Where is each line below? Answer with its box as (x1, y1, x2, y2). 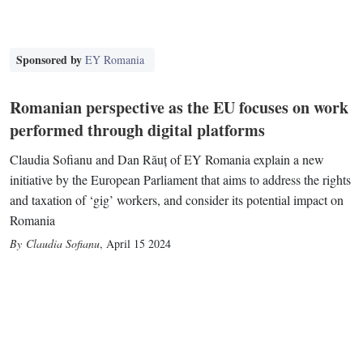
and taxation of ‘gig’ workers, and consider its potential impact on (10, 191, 344, 209)
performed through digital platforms (10, 118, 266, 143)
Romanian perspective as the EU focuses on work (10, 96, 349, 120)
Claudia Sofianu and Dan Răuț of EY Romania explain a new (10, 151, 325, 169)
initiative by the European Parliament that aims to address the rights (10, 171, 352, 189)
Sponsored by (16, 51, 86, 69)
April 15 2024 (106, 236, 172, 252)
